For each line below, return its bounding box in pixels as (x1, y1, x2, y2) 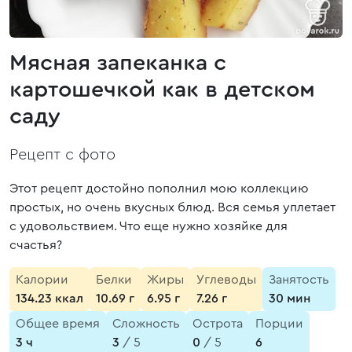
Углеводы (196, 273, 256, 286)
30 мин (269, 292, 310, 305)
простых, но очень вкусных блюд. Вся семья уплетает (9, 201, 335, 214)
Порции (255, 317, 303, 330)
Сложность (112, 317, 180, 330)
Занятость (269, 273, 329, 286)
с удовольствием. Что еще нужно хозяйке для (9, 220, 288, 233)
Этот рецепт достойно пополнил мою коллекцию (9, 182, 309, 195)
